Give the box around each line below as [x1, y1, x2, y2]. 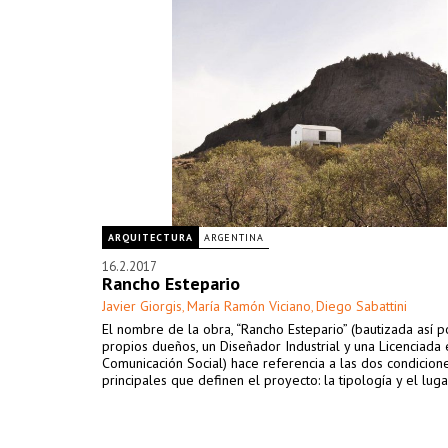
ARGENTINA [204, 231, 264, 244]
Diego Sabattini [316, 297, 407, 315]
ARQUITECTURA [108, 231, 193, 244]
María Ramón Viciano [187, 297, 311, 315]
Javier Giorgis [102, 297, 182, 315]
